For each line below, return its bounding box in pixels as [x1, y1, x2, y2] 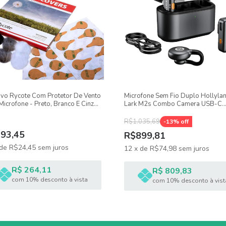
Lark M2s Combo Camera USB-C [124, 99, 222, 108]
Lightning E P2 [124, 107, 166, 117]
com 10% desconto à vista [11, 176, 88, 184]
